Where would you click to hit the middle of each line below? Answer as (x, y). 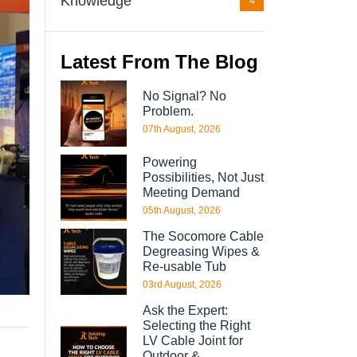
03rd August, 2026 (182, 284)
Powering (170, 162)
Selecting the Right (196, 326)
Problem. (168, 111)
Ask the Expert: (185, 310)
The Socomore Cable (203, 236)
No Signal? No (184, 96)
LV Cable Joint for (193, 341)
